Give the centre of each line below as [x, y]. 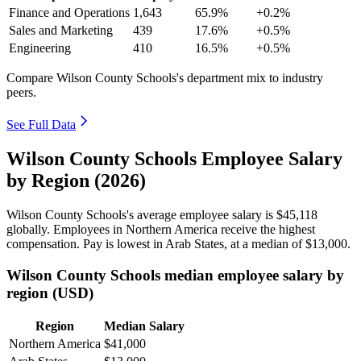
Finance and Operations [69, 13]
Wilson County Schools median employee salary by [175, 275]
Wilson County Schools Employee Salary [174, 158]
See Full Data [41, 125]
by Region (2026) [76, 180]
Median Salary [144, 326]
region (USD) [50, 293]
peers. [21, 93]
